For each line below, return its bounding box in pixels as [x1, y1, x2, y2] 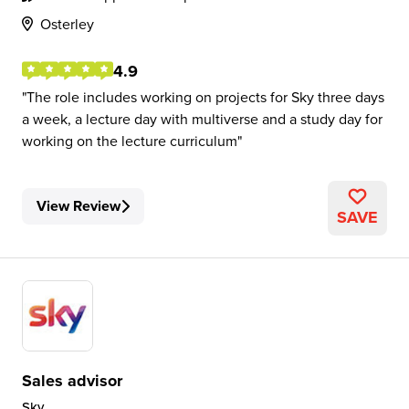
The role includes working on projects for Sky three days [26, 87, 384, 107]
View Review [37, 195, 121, 216]
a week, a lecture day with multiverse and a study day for [22, 109, 383, 129]
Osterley [40, 14, 94, 34]
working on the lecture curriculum [22, 131, 237, 151]
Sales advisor [22, 369, 122, 393]
